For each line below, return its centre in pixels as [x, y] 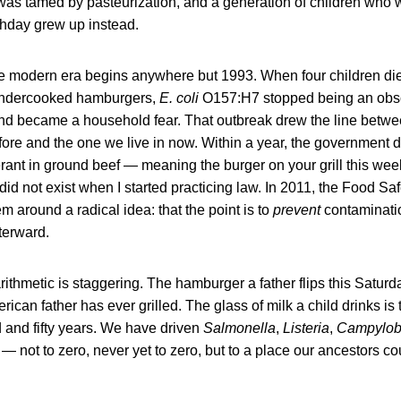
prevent [297, 209]
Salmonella [239, 328]
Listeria [306, 328]
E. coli [179, 98]
